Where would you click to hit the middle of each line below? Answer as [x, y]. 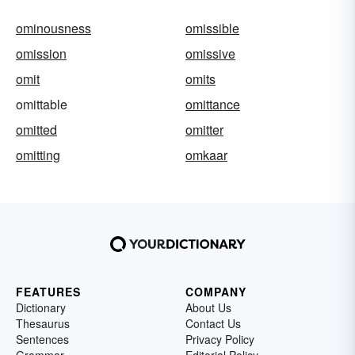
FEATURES [48, 292]
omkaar [206, 155]
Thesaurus [43, 324]
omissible [212, 29]
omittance [213, 105]
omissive [210, 54]
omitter [204, 130]
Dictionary [41, 308]
